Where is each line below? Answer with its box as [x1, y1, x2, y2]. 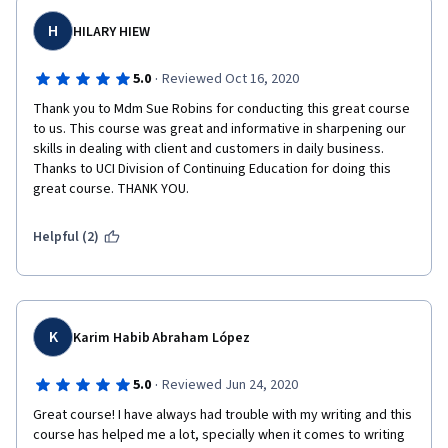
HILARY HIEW [73, 22, 150, 42]
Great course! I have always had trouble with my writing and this [33, 405, 412, 425]
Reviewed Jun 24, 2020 [161, 375, 298, 395]
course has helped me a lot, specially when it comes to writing [33, 425, 405, 445]
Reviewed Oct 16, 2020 [161, 69, 299, 89]
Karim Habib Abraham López [73, 328, 250, 348]
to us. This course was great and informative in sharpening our [33, 119, 406, 139]
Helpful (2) [33, 227, 100, 247]
